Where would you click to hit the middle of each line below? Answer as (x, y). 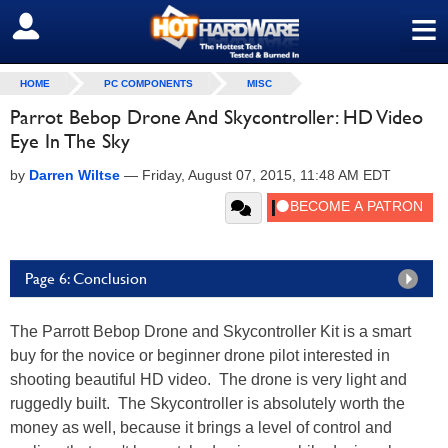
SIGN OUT (58, 27)
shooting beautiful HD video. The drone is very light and (208, 379)
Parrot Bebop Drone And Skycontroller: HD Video (216, 117)
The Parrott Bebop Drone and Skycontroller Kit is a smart (210, 331)
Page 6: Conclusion (86, 278)
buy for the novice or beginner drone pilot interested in (200, 355)
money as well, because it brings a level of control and (201, 427)
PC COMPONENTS (148, 83)
